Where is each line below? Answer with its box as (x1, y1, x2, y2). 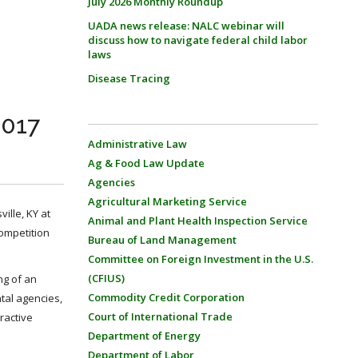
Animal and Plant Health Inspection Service (87, 213, 308, 228)
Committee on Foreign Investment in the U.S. (87, 252, 313, 266)
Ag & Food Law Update (87, 156, 205, 170)
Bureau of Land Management (87, 233, 237, 247)
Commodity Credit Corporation (87, 290, 245, 304)
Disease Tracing (87, 71, 170, 86)
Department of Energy (87, 328, 201, 343)
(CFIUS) (87, 271, 125, 285)
